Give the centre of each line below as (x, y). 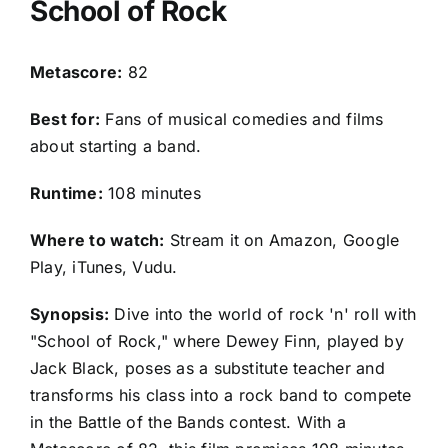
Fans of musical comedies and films (242, 118)
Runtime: (66, 192)
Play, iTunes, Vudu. (104, 266)
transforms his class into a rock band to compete (221, 394)
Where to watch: (97, 239)
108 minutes (151, 192)
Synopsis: (70, 313)
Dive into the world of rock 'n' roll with (263, 313)
